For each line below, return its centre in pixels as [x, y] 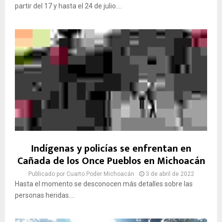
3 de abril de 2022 [170, 174]
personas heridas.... [45, 195]
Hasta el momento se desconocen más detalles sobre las [104, 184]
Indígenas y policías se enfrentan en [111, 148]
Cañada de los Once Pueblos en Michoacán [111, 161]
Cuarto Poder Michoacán [100, 174]
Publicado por [47, 174]
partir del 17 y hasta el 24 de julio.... [68, 6]
